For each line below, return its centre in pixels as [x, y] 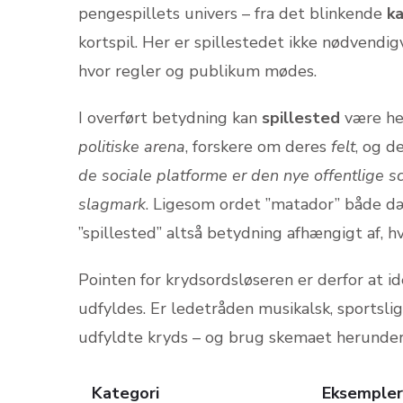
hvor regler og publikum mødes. [197, 71]
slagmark [112, 204]
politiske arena [132, 146]
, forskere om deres [258, 146]
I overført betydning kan [170, 117]
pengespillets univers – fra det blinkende [233, 13]
